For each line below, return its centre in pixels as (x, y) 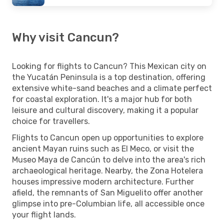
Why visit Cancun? (65, 37)
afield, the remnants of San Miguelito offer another (107, 192)
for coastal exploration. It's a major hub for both (102, 99)
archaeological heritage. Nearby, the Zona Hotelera (107, 170)
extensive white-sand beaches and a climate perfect (112, 88)
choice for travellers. (51, 121)
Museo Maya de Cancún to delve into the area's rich (109, 159)
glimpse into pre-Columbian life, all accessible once (108, 203)
